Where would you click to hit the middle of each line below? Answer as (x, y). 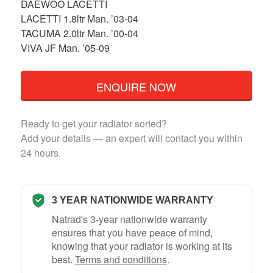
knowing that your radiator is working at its (142, 246)
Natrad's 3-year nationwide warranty (129, 219)
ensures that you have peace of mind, (132, 232)
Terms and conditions (121, 259)
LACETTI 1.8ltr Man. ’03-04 (79, 18)
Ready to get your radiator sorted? (94, 123)
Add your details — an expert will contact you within (131, 138)
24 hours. (41, 152)
